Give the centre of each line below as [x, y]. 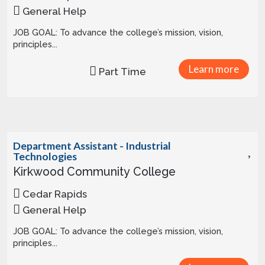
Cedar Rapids [54, 194]
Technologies [45, 156]
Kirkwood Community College [94, 172]
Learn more [214, 69]
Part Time [121, 72]
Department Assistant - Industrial [92, 146]
